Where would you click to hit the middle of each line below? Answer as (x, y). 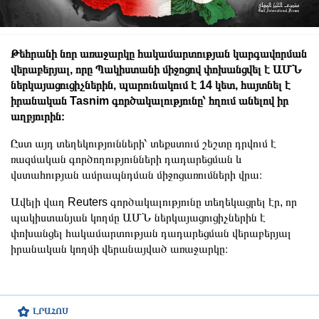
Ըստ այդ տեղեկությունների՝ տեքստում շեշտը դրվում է (143, 143)
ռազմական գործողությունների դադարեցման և (126, 159)
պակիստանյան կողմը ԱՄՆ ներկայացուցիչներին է (138, 217)
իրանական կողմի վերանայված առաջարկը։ (119, 249)
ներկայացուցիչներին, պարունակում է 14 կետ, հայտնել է (151, 85)
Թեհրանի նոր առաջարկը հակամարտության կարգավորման (159, 53)
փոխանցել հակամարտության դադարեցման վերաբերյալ (151, 233)
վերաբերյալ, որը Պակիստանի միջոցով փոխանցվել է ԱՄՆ (156, 69)
